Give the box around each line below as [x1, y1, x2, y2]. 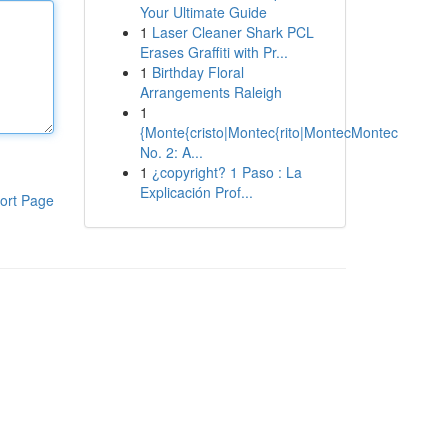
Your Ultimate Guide [139, 2, 267, 22]
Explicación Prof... [139, 182, 253, 202]
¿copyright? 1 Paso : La [151, 162, 302, 182]
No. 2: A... [139, 142, 203, 162]
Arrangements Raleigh [139, 82, 282, 102]
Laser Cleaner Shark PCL [151, 22, 314, 42]
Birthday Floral [151, 62, 244, 82]
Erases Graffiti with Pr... [139, 42, 288, 62]
